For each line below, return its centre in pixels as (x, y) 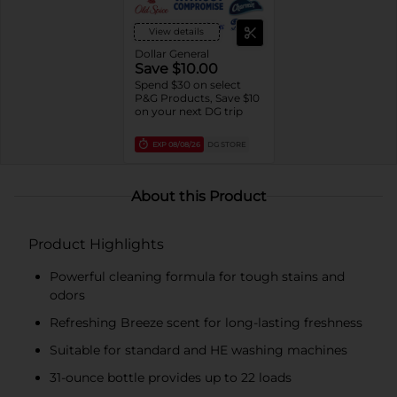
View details (176, 31)
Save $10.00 (176, 68)
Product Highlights (96, 244)
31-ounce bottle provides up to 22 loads (171, 377)
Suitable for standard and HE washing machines (198, 350)
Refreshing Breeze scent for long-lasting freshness (206, 322)
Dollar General (171, 53)
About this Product (198, 196)
